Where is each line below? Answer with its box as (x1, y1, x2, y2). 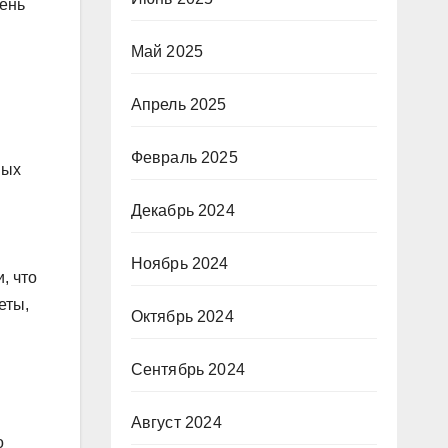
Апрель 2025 (130, 96, 227, 114)
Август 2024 (130, 414, 222, 432)
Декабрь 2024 (130, 202, 235, 220)
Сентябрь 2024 (130, 361, 246, 379)
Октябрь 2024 (130, 308, 234, 326)
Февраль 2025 (130, 149, 238, 167)
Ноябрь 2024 (130, 255, 229, 273)
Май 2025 (130, 43, 204, 61)
